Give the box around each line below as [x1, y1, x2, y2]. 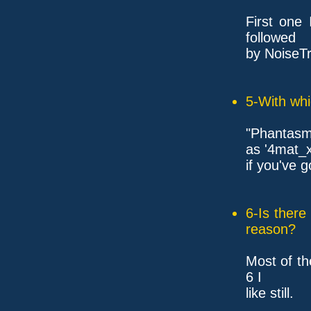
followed [245, 29, 296, 45]
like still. [245, 285, 294, 301]
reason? [245, 221, 296, 237]
